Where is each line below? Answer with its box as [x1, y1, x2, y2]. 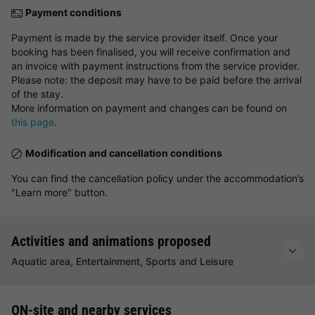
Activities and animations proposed [11, 232, 211, 250]
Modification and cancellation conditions [25, 146, 222, 159]
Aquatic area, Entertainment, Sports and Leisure [11, 255, 233, 267]
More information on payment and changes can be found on [11, 101, 287, 114]
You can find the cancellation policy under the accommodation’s [11, 172, 304, 184]
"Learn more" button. [11, 186, 108, 198]
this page [11, 115, 54, 128]
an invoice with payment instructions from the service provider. [11, 59, 300, 72]
